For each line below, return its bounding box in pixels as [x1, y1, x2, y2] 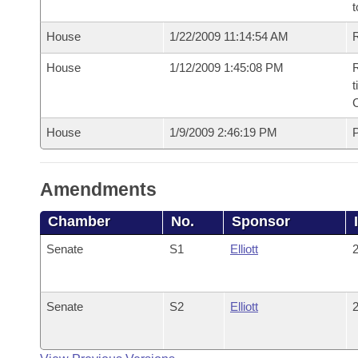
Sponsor [232, 213, 291, 229]
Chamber [48, 213, 110, 229]
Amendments [40, 179, 157, 200]
